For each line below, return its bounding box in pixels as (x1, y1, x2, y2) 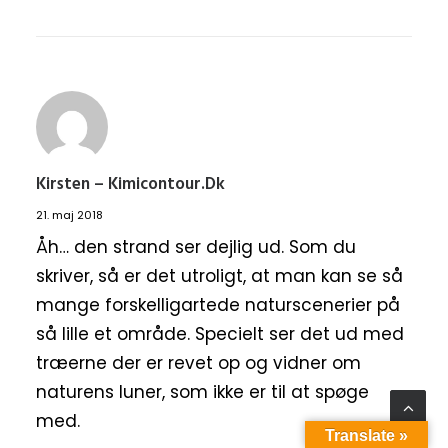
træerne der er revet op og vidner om (36, 351, 361, 376)
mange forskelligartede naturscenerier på (36, 293, 400, 318)
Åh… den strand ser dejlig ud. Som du (36, 235, 356, 260)
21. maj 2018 (36, 207, 103, 224)
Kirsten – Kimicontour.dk (36, 171, 225, 199)
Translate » (325, 427, 408, 444)
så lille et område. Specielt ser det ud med (36, 322, 404, 347)
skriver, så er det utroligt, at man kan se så (36, 264, 403, 289)
